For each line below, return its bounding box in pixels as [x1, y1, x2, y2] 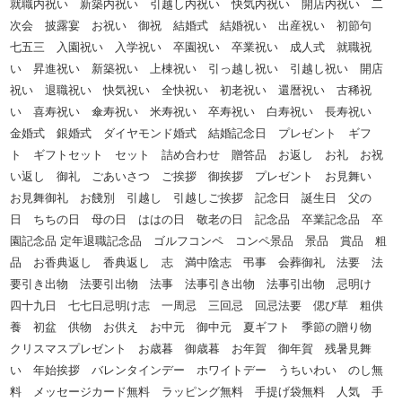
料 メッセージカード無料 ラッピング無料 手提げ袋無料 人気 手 [10, 384, 384, 398]
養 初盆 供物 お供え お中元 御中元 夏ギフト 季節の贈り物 [10, 319, 384, 334]
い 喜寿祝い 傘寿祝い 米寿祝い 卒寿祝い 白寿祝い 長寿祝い [10, 104, 384, 118]
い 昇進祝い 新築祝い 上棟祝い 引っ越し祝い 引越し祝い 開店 [10, 61, 384, 75]
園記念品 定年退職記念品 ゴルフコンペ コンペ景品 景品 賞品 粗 [10, 233, 388, 248]
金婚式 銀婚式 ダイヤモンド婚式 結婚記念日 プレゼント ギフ [10, 126, 372, 140]
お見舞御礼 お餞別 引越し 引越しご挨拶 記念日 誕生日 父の [10, 190, 372, 205]
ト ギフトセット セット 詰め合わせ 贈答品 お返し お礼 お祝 [10, 147, 384, 162]
